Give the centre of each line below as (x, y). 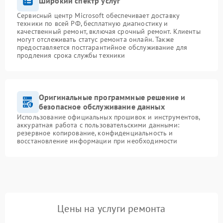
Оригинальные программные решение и (112, 97)
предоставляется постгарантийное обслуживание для (102, 48)
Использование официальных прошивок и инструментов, (109, 117)
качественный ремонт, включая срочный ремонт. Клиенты (109, 32)
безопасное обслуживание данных (102, 107)
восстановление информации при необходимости (97, 141)
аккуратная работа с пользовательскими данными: (98, 125)
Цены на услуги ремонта (111, 209)
